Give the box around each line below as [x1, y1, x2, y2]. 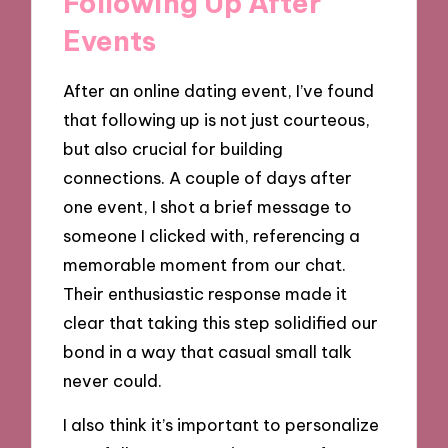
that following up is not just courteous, [63, 108, 371, 130]
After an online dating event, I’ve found [63, 79, 375, 101]
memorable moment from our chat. [63, 253, 347, 275]
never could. [63, 369, 163, 391]
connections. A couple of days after [63, 166, 353, 188]
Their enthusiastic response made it [63, 282, 348, 304]
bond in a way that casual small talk [63, 340, 353, 362]
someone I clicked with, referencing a [63, 224, 361, 246]
